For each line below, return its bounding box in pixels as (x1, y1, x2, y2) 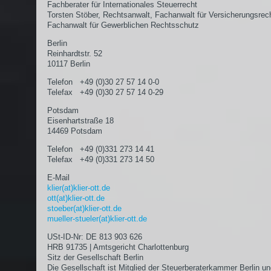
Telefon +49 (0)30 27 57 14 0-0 (47, 77, 159, 87)
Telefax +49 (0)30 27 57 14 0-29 (47, 88, 163, 97)
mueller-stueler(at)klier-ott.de (47, 214, 147, 223)
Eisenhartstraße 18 (47, 116, 114, 125)
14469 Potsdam (47, 126, 102, 135)
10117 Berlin (47, 59, 90, 68)
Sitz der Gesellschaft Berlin (47, 253, 143, 262)
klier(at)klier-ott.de (47, 183, 110, 192)
